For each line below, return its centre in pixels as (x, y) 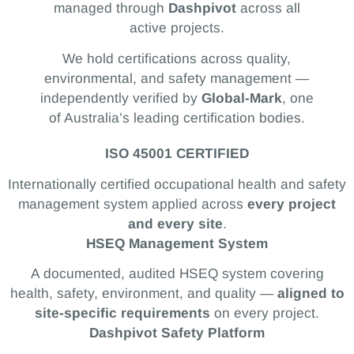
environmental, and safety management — (177, 78)
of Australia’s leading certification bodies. (177, 117)
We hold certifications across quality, (177, 58)
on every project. (265, 313)
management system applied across (133, 203)
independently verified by (121, 98)
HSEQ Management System (177, 243)
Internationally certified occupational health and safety (177, 184)
